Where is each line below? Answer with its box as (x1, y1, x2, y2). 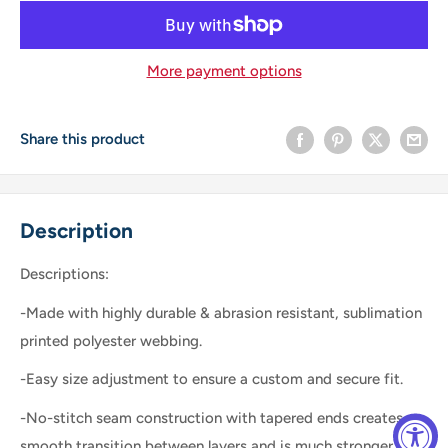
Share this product (20, 130, 145, 149)
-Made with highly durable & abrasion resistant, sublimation (20, 303, 422, 322)
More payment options (146, 61, 302, 80)
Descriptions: (20, 265, 109, 284)
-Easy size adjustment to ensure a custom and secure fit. (20, 370, 403, 389)
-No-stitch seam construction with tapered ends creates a (20, 408, 415, 427)
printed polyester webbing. (20, 331, 202, 350)
